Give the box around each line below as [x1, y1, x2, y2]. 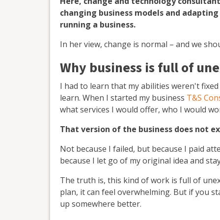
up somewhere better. [60, 198, 141, 209]
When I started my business [82, 92, 187, 103]
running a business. [60, 19, 136, 30]
